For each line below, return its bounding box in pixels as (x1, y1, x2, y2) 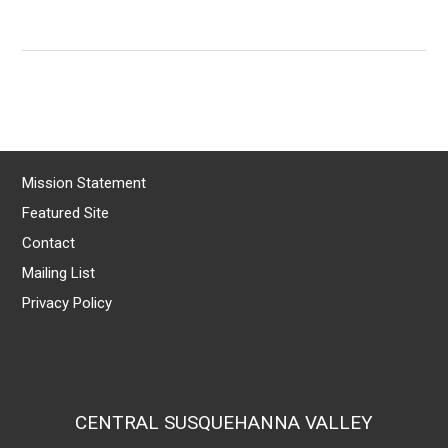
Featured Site (22, 203, 110, 222)
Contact (22, 233, 76, 252)
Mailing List (22, 263, 96, 282)
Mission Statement (22, 173, 147, 192)
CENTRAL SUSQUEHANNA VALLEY (75, 410, 373, 434)
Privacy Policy (22, 293, 113, 312)
